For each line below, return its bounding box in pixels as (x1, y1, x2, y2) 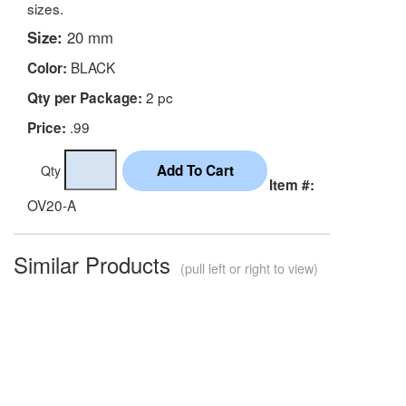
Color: (27, 57, 67, 78)
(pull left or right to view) (177, 257, 318, 277)
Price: (27, 117, 66, 138)
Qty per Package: (27, 87, 142, 108)
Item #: (269, 174, 314, 195)
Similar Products (14, 247, 177, 280)
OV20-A (27, 194, 76, 215)
